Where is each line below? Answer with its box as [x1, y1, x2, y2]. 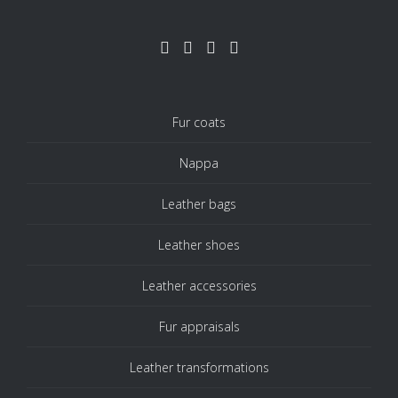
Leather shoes [158, 236, 240, 253]
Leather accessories [141, 277, 257, 294]
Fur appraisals [158, 318, 240, 335]
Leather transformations [129, 359, 269, 376]
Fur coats [172, 114, 226, 131]
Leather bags [162, 195, 236, 212]
